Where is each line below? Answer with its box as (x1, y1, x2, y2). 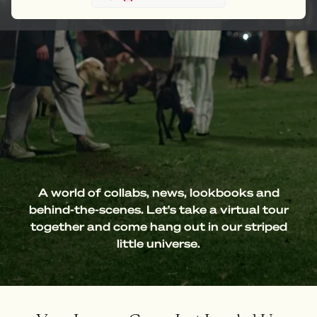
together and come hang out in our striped (30, 220, 287, 234)
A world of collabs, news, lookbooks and (38, 186, 279, 200)
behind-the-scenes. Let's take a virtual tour (28, 203, 289, 217)
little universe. (117, 237, 200, 250)
